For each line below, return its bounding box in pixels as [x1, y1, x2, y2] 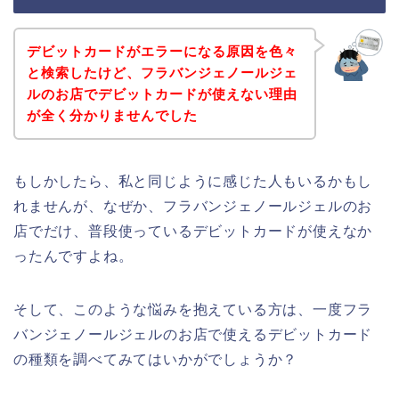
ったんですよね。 [13, 248, 134, 264]
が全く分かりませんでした [26, 107, 198, 123]
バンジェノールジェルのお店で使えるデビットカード [13, 326, 373, 342]
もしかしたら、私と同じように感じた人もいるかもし [13, 173, 373, 189]
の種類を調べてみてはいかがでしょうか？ [13, 351, 298, 367]
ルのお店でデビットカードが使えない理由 [26, 85, 297, 102]
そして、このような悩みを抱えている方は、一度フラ [13, 301, 373, 317]
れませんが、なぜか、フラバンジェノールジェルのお [13, 198, 373, 214]
